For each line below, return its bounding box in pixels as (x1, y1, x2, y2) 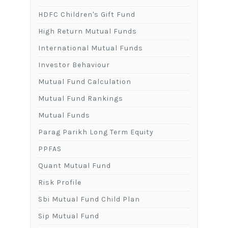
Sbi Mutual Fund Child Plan (38, 194, 140, 204)
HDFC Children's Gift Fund (38, 10, 135, 19)
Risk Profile (38, 178, 81, 187)
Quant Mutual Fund (38, 161, 111, 170)
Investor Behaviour (38, 60, 110, 69)
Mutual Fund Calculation (38, 77, 131, 86)
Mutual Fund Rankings (38, 94, 123, 103)
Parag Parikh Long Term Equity (38, 127, 154, 136)
